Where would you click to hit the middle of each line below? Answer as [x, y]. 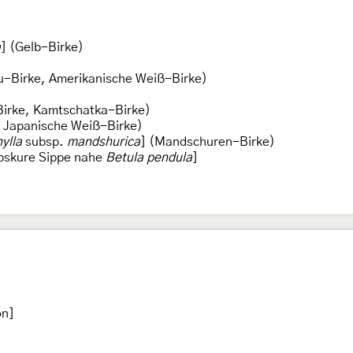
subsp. [45, 141]
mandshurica [104, 141]
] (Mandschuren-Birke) [208, 141]
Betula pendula [149, 157]
